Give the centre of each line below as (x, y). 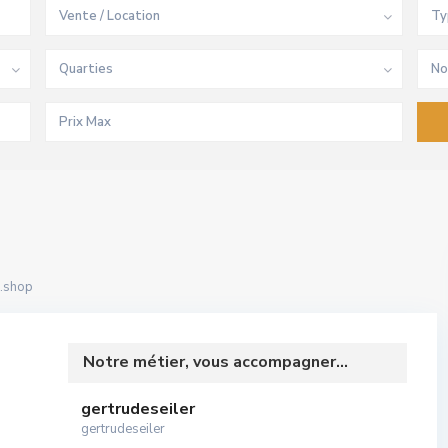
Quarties (86, 69)
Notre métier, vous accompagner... (215, 362)
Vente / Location (110, 16)
